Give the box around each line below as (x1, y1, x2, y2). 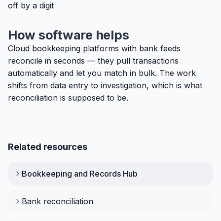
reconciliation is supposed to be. (8, 93, 128, 103)
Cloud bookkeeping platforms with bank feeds (8, 43, 181, 53)
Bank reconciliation (22, 196, 93, 206)
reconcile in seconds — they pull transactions (8, 56, 179, 66)
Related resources (8, 142, 87, 152)
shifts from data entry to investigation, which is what (8, 80, 202, 90)
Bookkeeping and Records (22, 169, 121, 179)
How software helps (8, 27, 129, 42)
